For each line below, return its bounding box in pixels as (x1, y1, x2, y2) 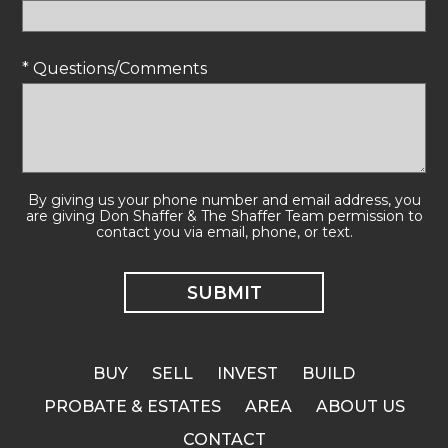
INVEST (217, 364, 278, 384)
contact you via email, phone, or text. (95, 223, 353, 242)
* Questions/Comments (22, 59, 207, 79)
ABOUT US (315, 397, 405, 417)
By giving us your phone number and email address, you (27, 191, 421, 210)
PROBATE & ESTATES (43, 397, 221, 417)
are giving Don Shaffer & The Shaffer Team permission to (25, 207, 423, 226)
